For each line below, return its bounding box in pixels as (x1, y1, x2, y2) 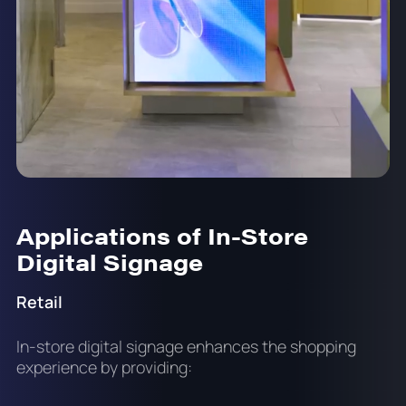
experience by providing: (15, 356, 192, 379)
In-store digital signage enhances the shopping (15, 335, 356, 358)
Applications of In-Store (15, 219, 308, 252)
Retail (15, 290, 63, 313)
